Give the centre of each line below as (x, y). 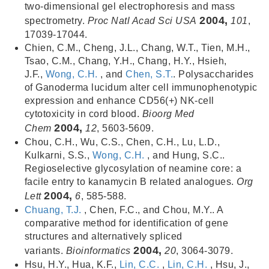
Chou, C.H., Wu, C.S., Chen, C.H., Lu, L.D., (122, 142)
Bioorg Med (168, 114)
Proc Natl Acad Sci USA (142, 21)
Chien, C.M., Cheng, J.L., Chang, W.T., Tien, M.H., (137, 48)
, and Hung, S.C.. (186, 155)
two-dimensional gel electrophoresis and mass (130, 6)
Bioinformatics (98, 251)
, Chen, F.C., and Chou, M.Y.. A (154, 210)
